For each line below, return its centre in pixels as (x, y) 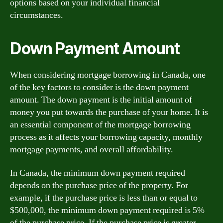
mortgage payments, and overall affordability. (92, 149)
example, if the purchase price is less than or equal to (104, 198)
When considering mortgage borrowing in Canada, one (108, 75)
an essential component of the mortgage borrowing (100, 124)
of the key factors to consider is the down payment (99, 87)
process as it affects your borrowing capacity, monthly (106, 137)
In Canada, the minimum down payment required (98, 173)
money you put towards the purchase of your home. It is (109, 112)
